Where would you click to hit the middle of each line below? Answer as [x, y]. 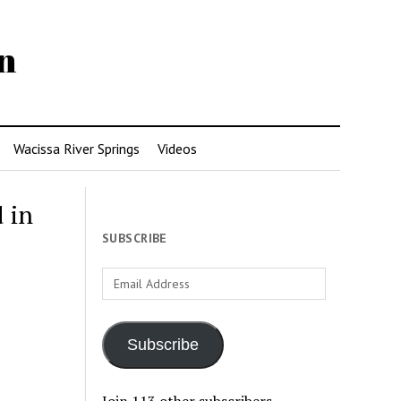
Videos [177, 149]
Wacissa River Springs [77, 149]
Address [128, 299]
